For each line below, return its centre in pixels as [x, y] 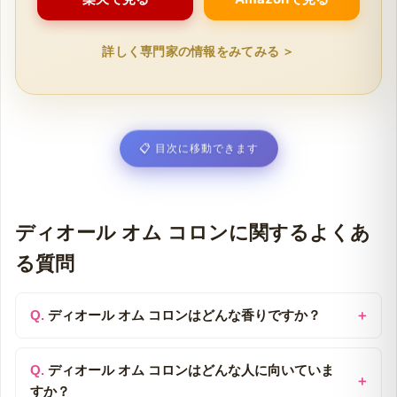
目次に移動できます [205, 144]
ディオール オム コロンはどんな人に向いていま [191, 370]
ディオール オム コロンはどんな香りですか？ [184, 315]
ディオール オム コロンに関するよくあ [193, 232]
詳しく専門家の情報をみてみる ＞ [198, 51]
